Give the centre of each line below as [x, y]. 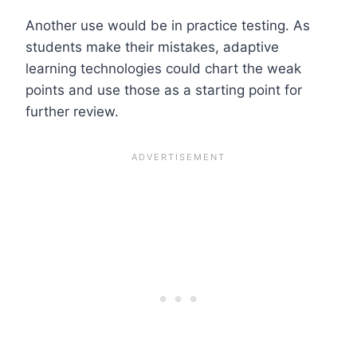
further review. [72, 111]
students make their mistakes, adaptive [152, 47]
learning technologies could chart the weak [163, 68]
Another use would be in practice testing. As [168, 25]
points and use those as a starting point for [164, 90]
